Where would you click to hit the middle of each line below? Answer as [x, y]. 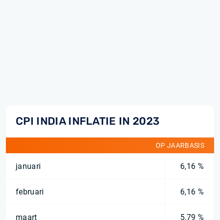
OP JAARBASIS [180, 145]
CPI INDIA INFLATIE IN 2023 [88, 121]
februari [30, 192]
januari [28, 166]
